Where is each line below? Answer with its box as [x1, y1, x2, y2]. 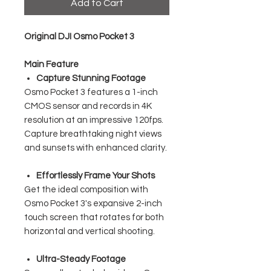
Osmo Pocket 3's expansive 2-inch [24, 198, 162, 208]
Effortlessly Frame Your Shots [36, 171, 155, 180]
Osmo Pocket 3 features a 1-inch [24, 87, 158, 97]
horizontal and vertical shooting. [24, 226, 155, 236]
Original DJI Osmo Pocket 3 [24, 31, 134, 41]
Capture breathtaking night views [24, 129, 162, 139]
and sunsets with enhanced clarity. [24, 143, 167, 152]
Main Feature [24, 59, 79, 69]
